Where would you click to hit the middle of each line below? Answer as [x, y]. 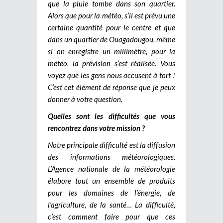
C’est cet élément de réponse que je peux [111, 87]
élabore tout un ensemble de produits [111, 180]
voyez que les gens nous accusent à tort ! [111, 75]
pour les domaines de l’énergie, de [111, 192]
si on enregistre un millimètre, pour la [111, 51]
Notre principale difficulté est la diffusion [111, 145]
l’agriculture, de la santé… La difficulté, [111, 204]
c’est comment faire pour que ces [111, 216]
